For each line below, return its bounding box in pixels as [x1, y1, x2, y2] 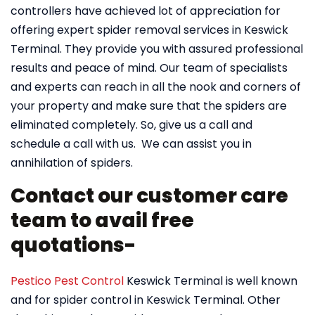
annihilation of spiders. [11, 155, 133, 171]
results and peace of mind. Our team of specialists [11, 60, 288, 76]
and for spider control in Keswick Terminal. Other [11, 292, 281, 308]
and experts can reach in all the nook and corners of [11, 79, 301, 95]
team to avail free [11, 207, 194, 234]
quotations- [11, 231, 136, 259]
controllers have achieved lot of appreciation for [11, 3, 281, 19]
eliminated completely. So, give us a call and [11, 117, 252, 133]
